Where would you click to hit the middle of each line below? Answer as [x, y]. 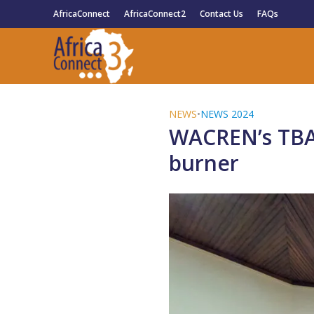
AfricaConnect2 [155, 14]
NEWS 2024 [227, 114]
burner [204, 163]
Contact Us [221, 14]
